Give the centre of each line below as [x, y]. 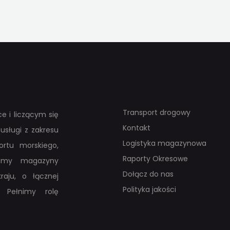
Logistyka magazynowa [165, 143]
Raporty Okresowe [155, 159]
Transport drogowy [157, 113]
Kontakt [137, 128]
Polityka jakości [149, 190]
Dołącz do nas [148, 174]
